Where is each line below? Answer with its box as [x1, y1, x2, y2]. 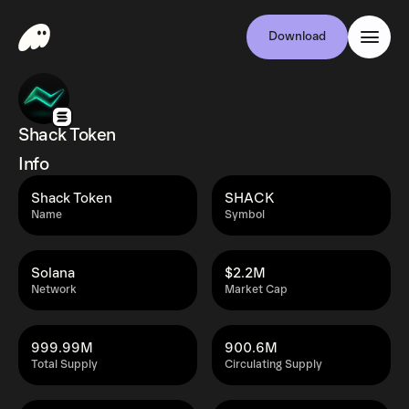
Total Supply [31, 358, 98, 372]
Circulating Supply [225, 358, 322, 372]
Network [31, 283, 77, 297]
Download [268, 29, 326, 44]
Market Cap [225, 283, 288, 297]
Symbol [225, 208, 265, 222]
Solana [31, 265, 75, 281]
